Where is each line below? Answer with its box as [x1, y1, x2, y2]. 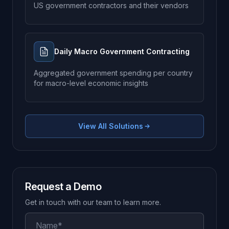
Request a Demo [25, 180, 101, 193]
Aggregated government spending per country [34, 68, 193, 77]
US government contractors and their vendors [34, 1, 189, 10]
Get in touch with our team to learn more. [25, 198, 161, 207]
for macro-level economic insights [34, 79, 148, 87]
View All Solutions [78, 122, 143, 130]
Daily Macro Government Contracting [54, 47, 190, 56]
